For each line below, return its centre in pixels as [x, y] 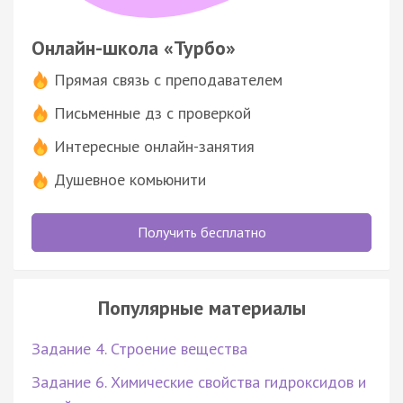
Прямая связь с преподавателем [168, 80]
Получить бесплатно [201, 233]
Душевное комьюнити [130, 180]
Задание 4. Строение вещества [139, 349]
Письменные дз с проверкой [152, 113]
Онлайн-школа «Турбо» [134, 48]
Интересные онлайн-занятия [154, 147]
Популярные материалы [201, 308]
